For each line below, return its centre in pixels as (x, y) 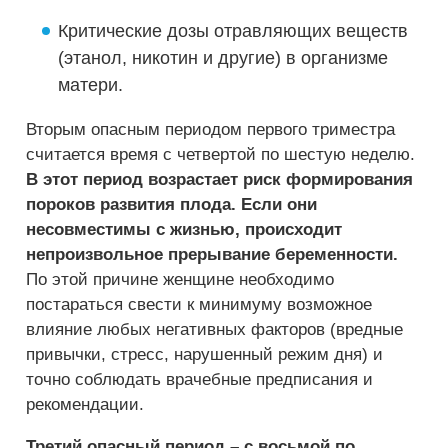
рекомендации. (85, 404)
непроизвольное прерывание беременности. (212, 254)
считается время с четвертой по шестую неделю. (220, 154)
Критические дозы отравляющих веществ (233, 31)
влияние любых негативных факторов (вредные (214, 329)
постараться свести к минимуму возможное (199, 304)
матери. (90, 85)
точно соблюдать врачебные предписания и (199, 379)
